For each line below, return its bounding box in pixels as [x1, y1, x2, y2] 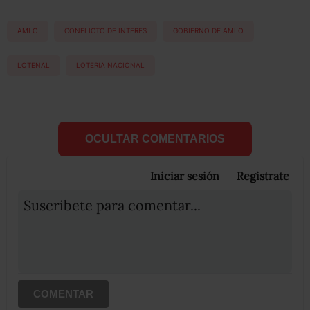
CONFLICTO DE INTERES [64, 26, 147, 35]
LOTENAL [17, 61, 50, 70]
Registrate [237, 168, 289, 183]
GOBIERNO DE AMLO [173, 26, 244, 35]
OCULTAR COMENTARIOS [85, 132, 225, 145]
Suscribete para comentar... [24, 196, 201, 214]
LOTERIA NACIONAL [76, 61, 145, 70]
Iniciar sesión [150, 168, 219, 183]
